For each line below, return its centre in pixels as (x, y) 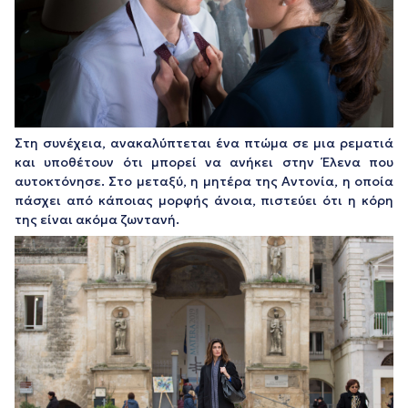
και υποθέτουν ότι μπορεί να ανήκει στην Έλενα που (204, 163)
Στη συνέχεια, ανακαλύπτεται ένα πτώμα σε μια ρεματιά (204, 143)
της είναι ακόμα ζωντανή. (97, 220)
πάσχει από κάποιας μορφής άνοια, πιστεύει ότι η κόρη (204, 201)
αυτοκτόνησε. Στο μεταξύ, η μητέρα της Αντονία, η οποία (204, 182)
